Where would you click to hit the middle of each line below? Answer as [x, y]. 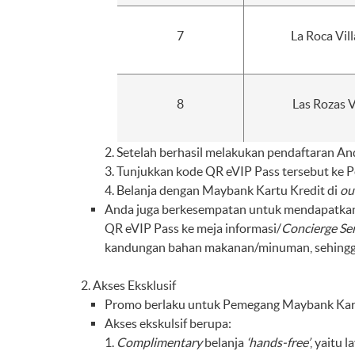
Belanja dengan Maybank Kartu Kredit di [228, 190]
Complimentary [159, 342]
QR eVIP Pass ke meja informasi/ [193, 228]
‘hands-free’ [278, 342]
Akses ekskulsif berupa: [168, 323]
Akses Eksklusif [134, 285]
